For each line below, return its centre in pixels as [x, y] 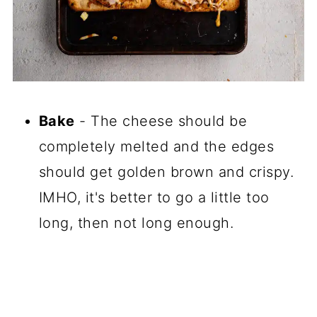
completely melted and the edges [156, 147]
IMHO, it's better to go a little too [154, 198]
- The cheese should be [161, 121]
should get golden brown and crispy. [166, 172]
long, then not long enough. [136, 223]
